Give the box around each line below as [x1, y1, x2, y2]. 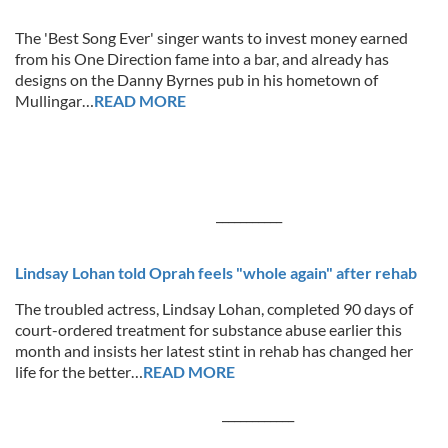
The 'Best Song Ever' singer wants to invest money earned [15, 28, 408, 47]
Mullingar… [15, 91, 94, 110]
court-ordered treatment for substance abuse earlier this [15, 320, 402, 339]
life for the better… [15, 362, 143, 381]
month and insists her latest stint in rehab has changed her [15, 341, 413, 360]
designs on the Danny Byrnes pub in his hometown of [15, 70, 378, 89]
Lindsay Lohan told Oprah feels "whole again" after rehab [15, 263, 417, 282]
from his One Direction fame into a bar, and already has [15, 49, 389, 68]
